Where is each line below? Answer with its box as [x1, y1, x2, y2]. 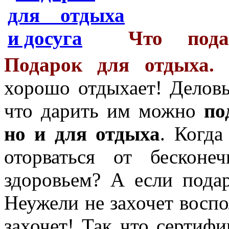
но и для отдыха [4, 122, 161, 145]
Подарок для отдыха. [4, 53, 214, 76]
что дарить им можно [4, 99, 204, 122]
